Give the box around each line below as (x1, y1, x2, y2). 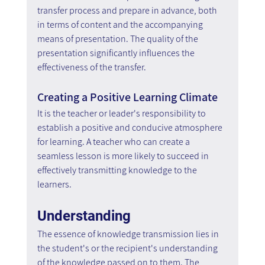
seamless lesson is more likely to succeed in (37, 149, 211, 162)
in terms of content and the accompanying (37, 18, 205, 31)
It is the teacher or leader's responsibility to (37, 106, 208, 119)
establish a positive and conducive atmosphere (37, 121, 224, 134)
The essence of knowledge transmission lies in (37, 227, 221, 240)
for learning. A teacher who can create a (37, 135, 192, 148)
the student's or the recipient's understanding (37, 241, 219, 254)
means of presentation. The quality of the (37, 32, 200, 45)
